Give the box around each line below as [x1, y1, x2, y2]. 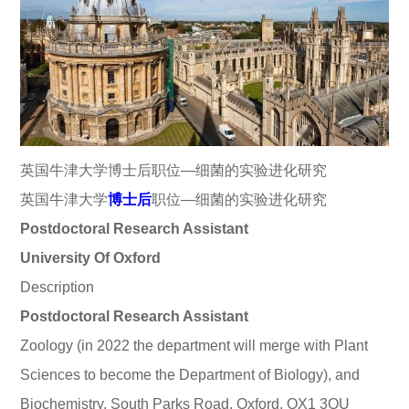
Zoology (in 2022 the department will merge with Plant [20, 338, 369, 354]
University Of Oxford [20, 250, 162, 267]
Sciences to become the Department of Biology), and [20, 367, 361, 383]
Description [20, 279, 95, 296]
